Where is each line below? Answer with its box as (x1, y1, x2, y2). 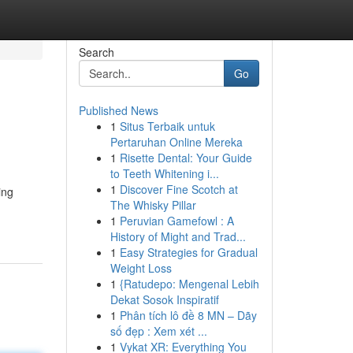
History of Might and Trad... (110, 229, 246, 244)
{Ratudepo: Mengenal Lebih (119, 276, 259, 292)
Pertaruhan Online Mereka (110, 134, 243, 150)
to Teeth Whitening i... (110, 165, 219, 181)
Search (78, 44, 114, 60)
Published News (78, 102, 158, 118)
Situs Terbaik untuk (119, 118, 215, 134)
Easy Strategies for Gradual (119, 244, 258, 260)
